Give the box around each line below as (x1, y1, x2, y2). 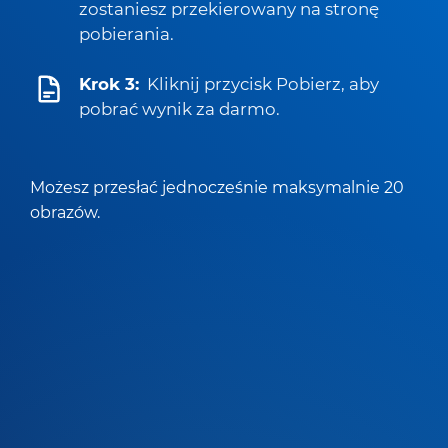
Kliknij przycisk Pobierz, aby (147, 74, 379, 94)
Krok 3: (79, 74, 139, 94)
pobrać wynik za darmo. (79, 99, 280, 119)
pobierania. (79, 24, 174, 44)
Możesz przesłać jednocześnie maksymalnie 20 (30, 177, 404, 197)
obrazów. (30, 202, 100, 222)
